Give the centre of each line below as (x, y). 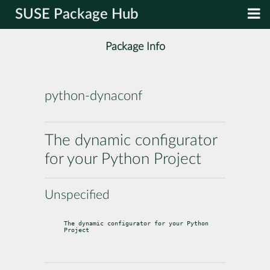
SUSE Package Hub (77, 14)
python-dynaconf (93, 96)
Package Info (135, 47)
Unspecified (77, 195)
